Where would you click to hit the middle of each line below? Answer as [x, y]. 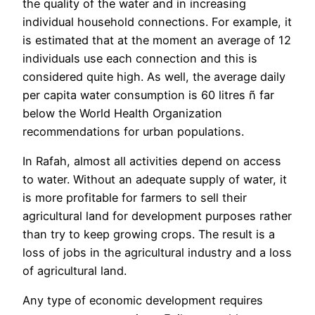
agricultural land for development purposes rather [157, 216]
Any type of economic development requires [143, 301]
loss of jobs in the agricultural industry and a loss [157, 252]
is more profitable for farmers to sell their [135, 198]
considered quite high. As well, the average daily [154, 76]
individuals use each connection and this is [140, 58]
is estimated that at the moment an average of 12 [157, 40]
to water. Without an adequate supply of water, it [155, 179]
